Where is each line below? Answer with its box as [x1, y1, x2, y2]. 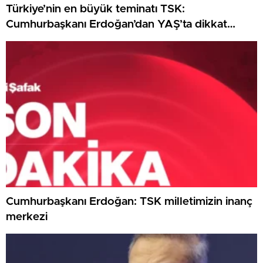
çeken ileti [6, 34, 59, 46]
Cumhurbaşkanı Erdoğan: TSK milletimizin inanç [6, 196, 252, 208]
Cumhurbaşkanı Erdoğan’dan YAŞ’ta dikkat [6, 19, 227, 31]
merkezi [6, 211, 48, 223]
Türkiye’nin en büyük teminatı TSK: [6, 4, 185, 15]
